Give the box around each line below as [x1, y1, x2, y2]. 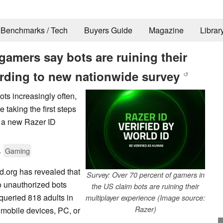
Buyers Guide [84, 24, 132, 36]
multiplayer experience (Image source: [86, 192, 205, 203]
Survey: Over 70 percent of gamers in [86, 169, 205, 180]
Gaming [5, 145, 30, 156]
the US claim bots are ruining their [92, 181, 199, 191]
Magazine [148, 24, 184, 36]
